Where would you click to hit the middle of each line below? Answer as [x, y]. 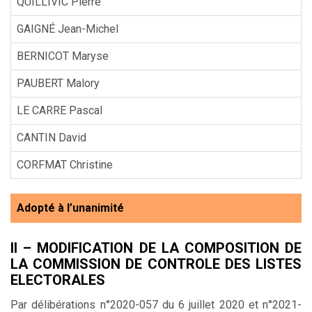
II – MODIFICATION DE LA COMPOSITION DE [156, 248]
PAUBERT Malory [58, 83]
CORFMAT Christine [65, 164]
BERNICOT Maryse [63, 56]
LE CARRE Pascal [60, 110]
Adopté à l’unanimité [70, 208]
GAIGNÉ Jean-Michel [68, 29]
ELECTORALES [58, 280]
